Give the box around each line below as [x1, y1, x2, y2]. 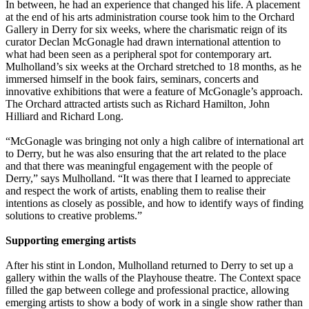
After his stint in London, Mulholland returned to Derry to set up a [6, 259, 293, 272]
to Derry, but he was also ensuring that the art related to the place [6, 148, 286, 160]
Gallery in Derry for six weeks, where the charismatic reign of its [6, 23, 287, 36]
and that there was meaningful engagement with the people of [6, 160, 272, 172]
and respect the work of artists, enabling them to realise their [6, 185, 266, 197]
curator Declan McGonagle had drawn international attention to [6, 36, 281, 48]
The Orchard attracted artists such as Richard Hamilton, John [6, 98, 270, 110]
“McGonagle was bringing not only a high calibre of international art [6, 135, 303, 148]
